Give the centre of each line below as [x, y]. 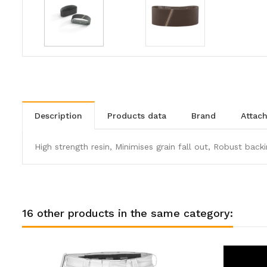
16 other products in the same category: [128, 213]
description [61, 116]
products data [139, 116]
